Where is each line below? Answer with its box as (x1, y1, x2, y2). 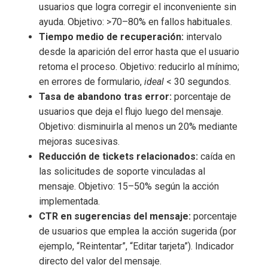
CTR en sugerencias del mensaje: (39, 210, 191, 222)
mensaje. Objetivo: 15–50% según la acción (39, 180, 219, 192)
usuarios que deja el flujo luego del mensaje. (39, 105, 223, 117)
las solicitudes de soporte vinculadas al (39, 165, 205, 177)
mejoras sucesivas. (39, 135, 120, 147)
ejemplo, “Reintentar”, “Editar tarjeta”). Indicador (39, 240, 234, 252)
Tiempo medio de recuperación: (39, 31, 184, 42)
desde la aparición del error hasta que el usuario (39, 45, 239, 57)
